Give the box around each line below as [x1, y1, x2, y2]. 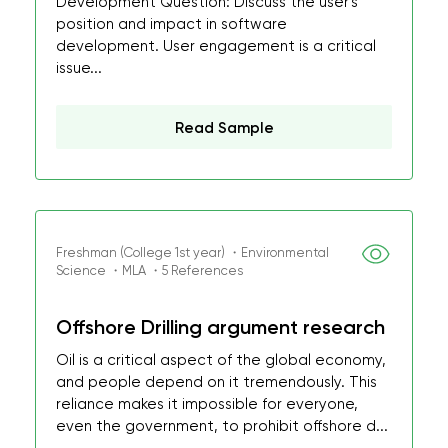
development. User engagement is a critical [56, 37, 376, 55]
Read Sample [174, 119, 274, 137]
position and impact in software [56, 15, 287, 33]
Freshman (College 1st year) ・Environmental [56, 245, 329, 260]
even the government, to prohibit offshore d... [56, 417, 388, 435]
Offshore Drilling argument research [56, 315, 385, 339]
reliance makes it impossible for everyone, [56, 395, 358, 413]
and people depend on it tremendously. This [56, 373, 377, 391]
